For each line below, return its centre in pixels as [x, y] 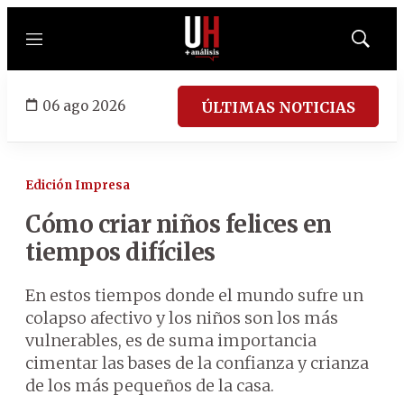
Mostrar [379, 44]
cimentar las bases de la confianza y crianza [197, 363]
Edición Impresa [78, 185]
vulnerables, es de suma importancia [171, 340]
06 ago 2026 [84, 106]
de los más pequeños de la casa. [150, 386]
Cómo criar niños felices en [179, 224]
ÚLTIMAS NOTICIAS [278, 107]
